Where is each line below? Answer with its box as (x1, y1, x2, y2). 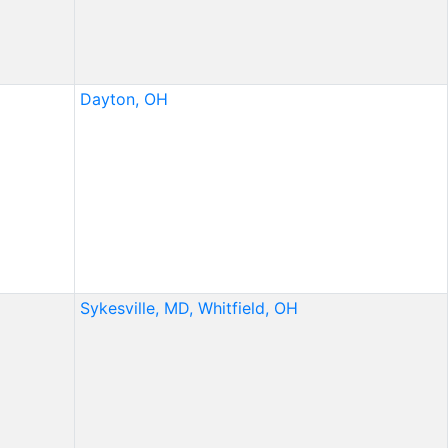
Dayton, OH (79, 89, 168, 110)
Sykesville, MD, (79, 298, 193, 319)
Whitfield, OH (197, 298, 298, 319)
